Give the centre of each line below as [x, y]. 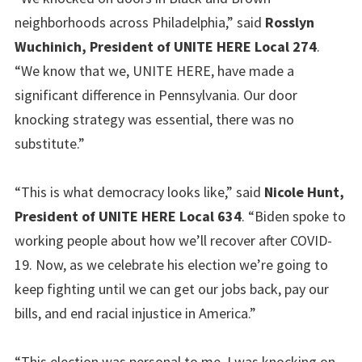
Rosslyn [288, 22]
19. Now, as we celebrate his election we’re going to [171, 264]
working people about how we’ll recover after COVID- [173, 240]
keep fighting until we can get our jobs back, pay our [172, 288]
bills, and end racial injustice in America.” [135, 313]
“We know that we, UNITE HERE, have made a [154, 70]
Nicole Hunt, [304, 192]
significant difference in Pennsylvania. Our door [156, 95]
